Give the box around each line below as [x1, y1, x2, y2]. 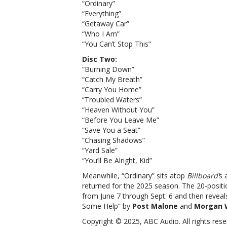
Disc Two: [82, 54, 117, 64]
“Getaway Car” [82, 19, 129, 28]
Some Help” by [82, 201, 130, 211]
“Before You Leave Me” [82, 115, 159, 125]
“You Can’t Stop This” [82, 39, 151, 49]
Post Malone [130, 201, 178, 211]
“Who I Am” [82, 29, 120, 39]
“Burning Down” [82, 64, 134, 74]
